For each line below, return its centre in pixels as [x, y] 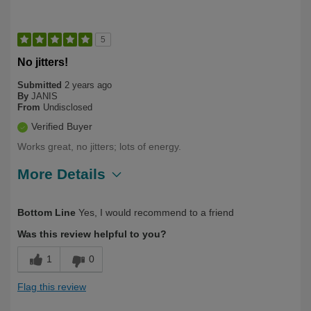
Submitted [41, 85]
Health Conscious [150, 202]
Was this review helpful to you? [92, 234]
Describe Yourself [59, 202]
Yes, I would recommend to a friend [155, 212]
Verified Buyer [62, 126]
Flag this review [52, 286]
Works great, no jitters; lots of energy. [99, 146]
